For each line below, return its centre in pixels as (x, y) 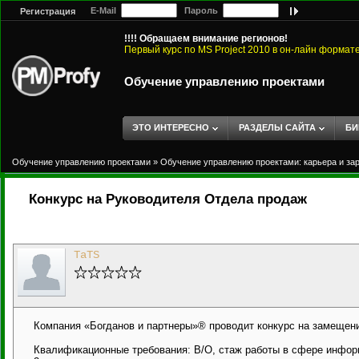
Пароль (200, 10)
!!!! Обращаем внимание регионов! (206, 38)
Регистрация (48, 12)
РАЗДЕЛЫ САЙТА (277, 127)
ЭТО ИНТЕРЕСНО (171, 127)
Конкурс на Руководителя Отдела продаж (168, 199)
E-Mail (102, 10)
